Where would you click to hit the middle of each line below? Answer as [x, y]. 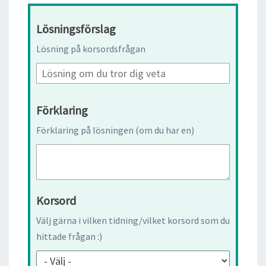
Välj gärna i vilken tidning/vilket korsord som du [133, 220]
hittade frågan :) [69, 236]
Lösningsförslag [76, 28]
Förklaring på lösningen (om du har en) [115, 130]
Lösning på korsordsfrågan [91, 48]
